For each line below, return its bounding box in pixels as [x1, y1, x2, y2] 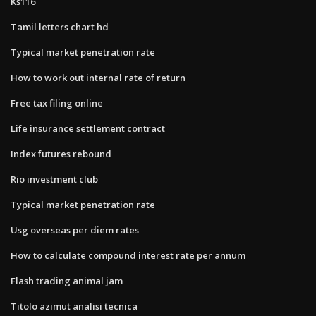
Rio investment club [11, 172, 98, 186]
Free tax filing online [11, 96, 103, 109]
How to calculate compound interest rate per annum [11, 248, 245, 262]
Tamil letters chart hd [11, 20, 109, 33]
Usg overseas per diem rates [11, 223, 139, 236]
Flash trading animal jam [11, 274, 123, 287]
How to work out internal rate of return [11, 71, 186, 84]
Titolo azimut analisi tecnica [11, 299, 138, 312]
